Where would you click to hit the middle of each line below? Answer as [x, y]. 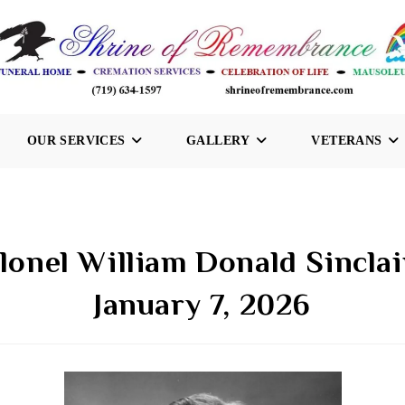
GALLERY [218, 141]
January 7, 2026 [202, 304]
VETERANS [347, 141]
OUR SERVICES [76, 141]
